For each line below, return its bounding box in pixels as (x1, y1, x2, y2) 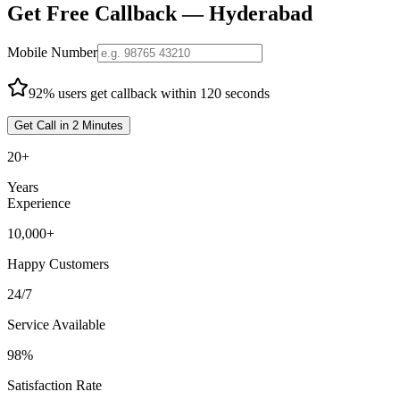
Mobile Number (7, 44, 97, 60)
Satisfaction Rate (7, 377, 102, 393)
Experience (7, 195, 71, 211)
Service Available (7, 316, 105, 332)
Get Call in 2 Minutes (14, 118, 123, 132)
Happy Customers (7, 255, 109, 271)
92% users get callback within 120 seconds (29, 85, 270, 101)
